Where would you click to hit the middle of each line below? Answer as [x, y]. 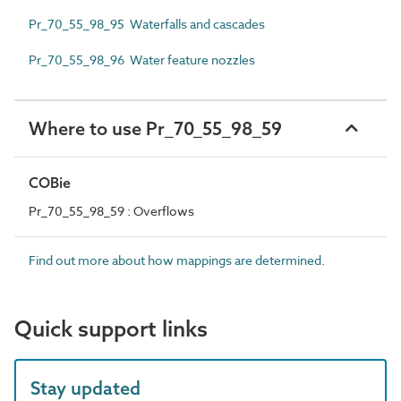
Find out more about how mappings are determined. [177, 260]
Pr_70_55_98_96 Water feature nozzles [142, 59]
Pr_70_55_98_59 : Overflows [111, 210]
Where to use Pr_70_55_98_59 [155, 128]
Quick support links [111, 328]
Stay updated [85, 388]
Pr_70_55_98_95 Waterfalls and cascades [147, 23]
